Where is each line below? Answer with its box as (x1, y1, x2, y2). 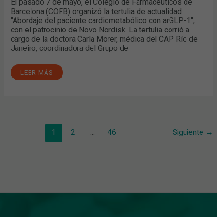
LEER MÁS (20, 68, 54, 76)
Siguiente (173, 127, 206, 137)
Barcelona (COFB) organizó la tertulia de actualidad (11, 6, 182, 16)
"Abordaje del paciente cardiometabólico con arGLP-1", (11, 15, 195, 25)
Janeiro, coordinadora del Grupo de (11, 43, 129, 53)
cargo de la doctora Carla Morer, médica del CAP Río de (11, 34, 198, 44)
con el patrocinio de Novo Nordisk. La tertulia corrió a (11, 25, 190, 34)
